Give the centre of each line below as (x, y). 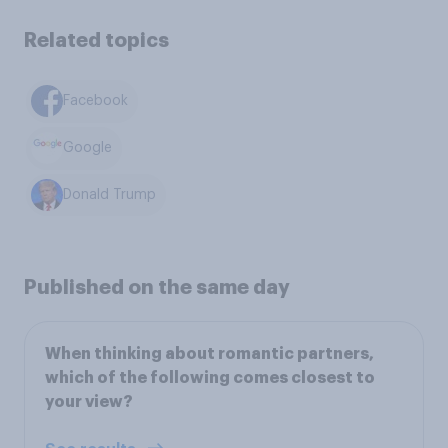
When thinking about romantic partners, (209, 354)
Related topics (96, 40)
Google (88, 148)
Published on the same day (157, 287)
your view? (89, 402)
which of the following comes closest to (210, 378)
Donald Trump (110, 194)
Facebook (96, 101)
